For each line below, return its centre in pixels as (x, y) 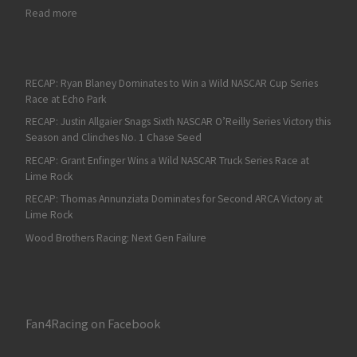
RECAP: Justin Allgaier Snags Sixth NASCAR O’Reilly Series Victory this (178, 122)
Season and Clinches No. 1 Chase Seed (113, 138)
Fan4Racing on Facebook (92, 324)
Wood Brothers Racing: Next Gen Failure (116, 237)
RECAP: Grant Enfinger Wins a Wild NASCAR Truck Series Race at (167, 160)
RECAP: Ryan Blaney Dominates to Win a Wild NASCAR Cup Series (171, 83)
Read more (51, 14)
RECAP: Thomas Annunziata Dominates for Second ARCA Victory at (174, 199)
